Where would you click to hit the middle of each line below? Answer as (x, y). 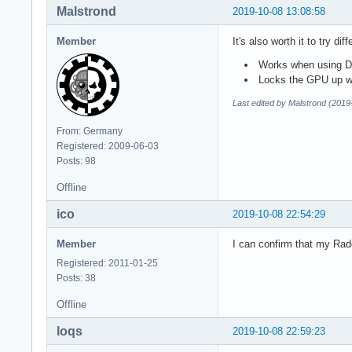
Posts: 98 (76, 161)
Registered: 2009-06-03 (108, 147)
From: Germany (90, 132)
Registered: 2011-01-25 (107, 263)
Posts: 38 (76, 278)
